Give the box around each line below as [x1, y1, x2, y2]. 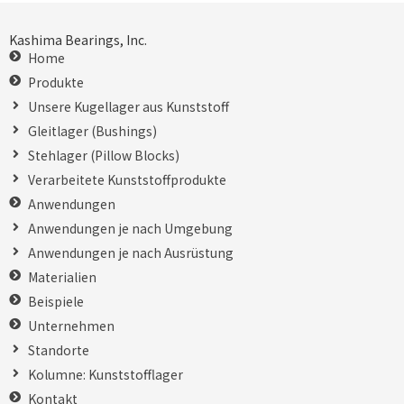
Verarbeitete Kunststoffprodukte [28, 170, 226, 188]
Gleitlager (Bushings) [28, 121, 157, 140]
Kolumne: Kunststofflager [28, 364, 183, 383]
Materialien [28, 267, 96, 286]
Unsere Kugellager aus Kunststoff [28, 96, 229, 115]
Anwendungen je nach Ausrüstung [28, 243, 234, 262]
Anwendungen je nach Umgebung [28, 218, 233, 237]
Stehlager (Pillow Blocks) [28, 145, 179, 164]
